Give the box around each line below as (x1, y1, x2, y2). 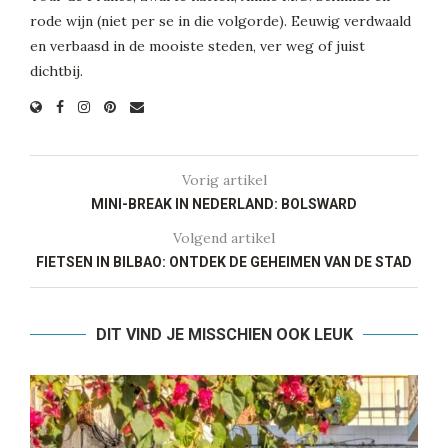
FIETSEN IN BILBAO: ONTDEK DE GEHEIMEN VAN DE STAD (36, 254, 412, 271)
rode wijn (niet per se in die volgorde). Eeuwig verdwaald (30, 12, 411, 31)
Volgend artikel (173, 229, 275, 248)
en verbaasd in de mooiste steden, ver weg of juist (30, 37, 365, 56)
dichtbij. (30, 62, 83, 81)
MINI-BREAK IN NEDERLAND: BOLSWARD (91, 196, 357, 213)
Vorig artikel (181, 171, 267, 190)
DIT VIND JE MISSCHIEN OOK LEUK (95, 325, 353, 345)
